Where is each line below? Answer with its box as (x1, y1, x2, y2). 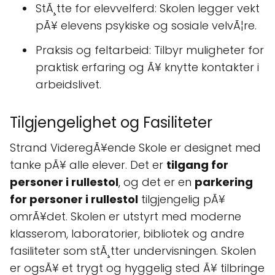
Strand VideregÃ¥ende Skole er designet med (10, 140, 261, 155)
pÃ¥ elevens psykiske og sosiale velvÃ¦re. (36, 18, 257, 33)
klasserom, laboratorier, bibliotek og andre (10, 226, 244, 241)
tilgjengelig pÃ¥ (138, 192, 225, 207)
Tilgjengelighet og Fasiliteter (10, 112, 212, 133)
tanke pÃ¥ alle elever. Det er (10, 157, 166, 172)
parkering (195, 174, 253, 190)
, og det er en (118, 174, 195, 190)
